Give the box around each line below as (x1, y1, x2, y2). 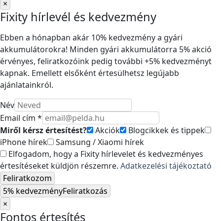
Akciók (93, 125, 120, 136)
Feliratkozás (63, 185, 108, 196)
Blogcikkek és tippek (126, 125, 205, 136)
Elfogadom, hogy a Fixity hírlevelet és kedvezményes (6, 148, 203, 159)
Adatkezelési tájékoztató (120, 160, 212, 171)
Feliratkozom (3, 173, 52, 184)
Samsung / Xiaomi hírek (54, 137, 144, 147)
